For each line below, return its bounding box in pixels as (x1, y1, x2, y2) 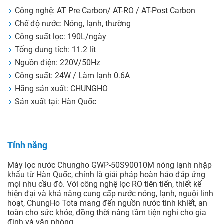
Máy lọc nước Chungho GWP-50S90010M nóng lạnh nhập (7, 160, 212, 170)
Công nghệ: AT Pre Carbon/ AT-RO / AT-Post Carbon (15, 6, 195, 16)
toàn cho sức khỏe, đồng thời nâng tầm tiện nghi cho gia (7, 208, 206, 218)
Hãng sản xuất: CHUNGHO (15, 84, 108, 94)
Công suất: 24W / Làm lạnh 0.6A (15, 71, 130, 81)
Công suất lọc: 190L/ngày (15, 32, 106, 42)
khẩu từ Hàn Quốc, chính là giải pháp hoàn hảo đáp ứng (7, 170, 205, 180)
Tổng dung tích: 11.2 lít (15, 45, 96, 55)
